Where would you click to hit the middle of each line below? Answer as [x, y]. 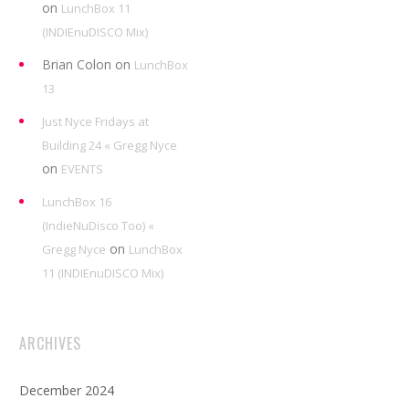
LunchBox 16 [77, 202]
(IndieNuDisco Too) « [98, 225]
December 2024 [67, 390]
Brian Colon [77, 64]
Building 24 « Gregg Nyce [110, 145]
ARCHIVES [50, 343]
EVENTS [82, 169]
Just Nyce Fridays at [95, 121]
